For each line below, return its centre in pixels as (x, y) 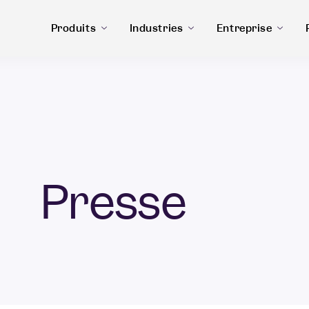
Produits (73, 28)
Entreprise (244, 28)
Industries (156, 28)
